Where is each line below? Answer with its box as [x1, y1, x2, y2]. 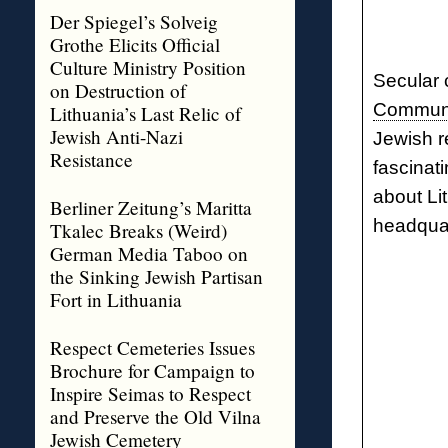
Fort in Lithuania [49, 287, 182, 312]
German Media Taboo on [49, 241, 248, 266]
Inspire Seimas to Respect [49, 381, 251, 406]
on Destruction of [49, 78, 186, 103]
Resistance [49, 147, 133, 172]
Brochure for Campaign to [49, 358, 255, 383]
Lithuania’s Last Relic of [49, 101, 241, 126]
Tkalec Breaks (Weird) [49, 218, 227, 243]
